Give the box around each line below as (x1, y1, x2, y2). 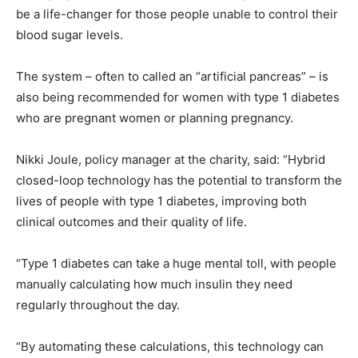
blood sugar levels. (16, 27, 123, 43)
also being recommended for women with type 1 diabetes (16, 89, 340, 105)
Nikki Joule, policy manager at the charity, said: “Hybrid (16, 152, 325, 168)
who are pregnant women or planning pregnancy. (16, 110, 293, 126)
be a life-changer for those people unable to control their (16, 6, 338, 22)
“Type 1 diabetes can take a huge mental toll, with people (16, 256, 336, 272)
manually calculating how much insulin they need (16, 276, 292, 292)
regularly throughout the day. (16, 297, 180, 313)
